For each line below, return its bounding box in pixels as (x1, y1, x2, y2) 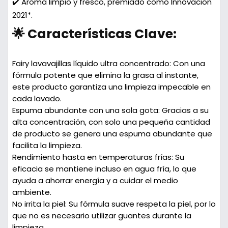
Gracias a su (159, 105, 209, 116)
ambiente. (12, 187, 51, 197)
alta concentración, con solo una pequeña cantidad (12, 117, 210, 127)
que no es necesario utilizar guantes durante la (12, 210, 191, 221)
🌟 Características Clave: (12, 25, 177, 43)
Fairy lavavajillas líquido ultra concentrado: (12, 58, 171, 69)
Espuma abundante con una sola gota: (12, 105, 160, 116)
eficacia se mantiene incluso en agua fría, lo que (12, 163, 196, 174)
